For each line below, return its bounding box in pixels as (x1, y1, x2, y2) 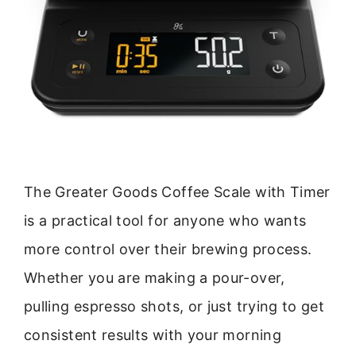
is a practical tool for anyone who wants (24, 212, 307, 230)
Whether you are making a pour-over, (24, 269, 285, 287)
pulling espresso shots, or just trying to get (24, 298, 325, 315)
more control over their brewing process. (24, 241, 312, 258)
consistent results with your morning (24, 327, 281, 344)
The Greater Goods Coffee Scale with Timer (24, 184, 331, 201)
